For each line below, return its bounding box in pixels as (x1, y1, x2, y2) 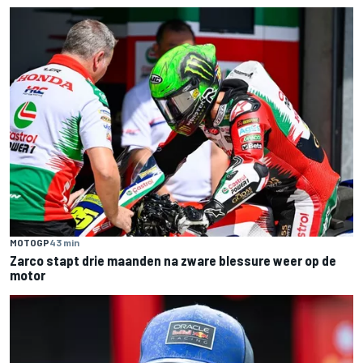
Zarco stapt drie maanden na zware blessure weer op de (10, 251, 336, 268)
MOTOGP (10, 236, 49, 248)
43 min (49, 236, 79, 248)
